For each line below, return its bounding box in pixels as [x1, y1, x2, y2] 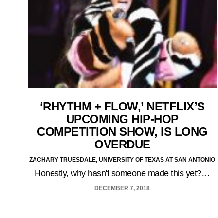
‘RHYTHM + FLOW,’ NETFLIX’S [39, 99, 205, 113]
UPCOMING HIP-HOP [66, 112, 179, 126]
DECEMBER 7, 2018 [94, 184, 150, 192]
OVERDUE [94, 137, 150, 151]
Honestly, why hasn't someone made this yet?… [35, 168, 210, 178]
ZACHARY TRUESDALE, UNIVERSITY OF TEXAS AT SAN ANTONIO [29, 156, 216, 163]
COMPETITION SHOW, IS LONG [37, 125, 208, 138]
